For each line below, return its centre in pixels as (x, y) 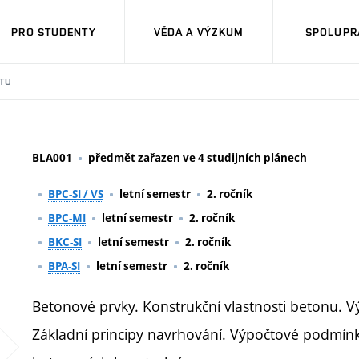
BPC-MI (67, 218)
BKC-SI (65, 242)
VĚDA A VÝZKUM (199, 32)
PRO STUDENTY (54, 32)
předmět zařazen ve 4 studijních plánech (198, 158)
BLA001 (52, 158)
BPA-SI (64, 266)
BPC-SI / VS (76, 194)
